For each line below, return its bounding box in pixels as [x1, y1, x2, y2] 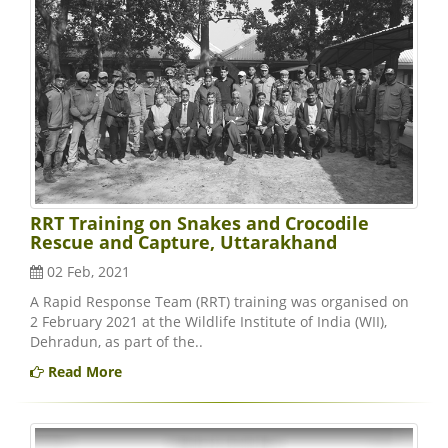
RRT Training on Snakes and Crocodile [30, 210, 369, 235]
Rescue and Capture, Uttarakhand [30, 229, 337, 254]
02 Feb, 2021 [43, 261, 130, 281]
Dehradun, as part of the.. [30, 331, 203, 351]
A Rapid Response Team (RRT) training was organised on [30, 291, 409, 311]
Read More [44, 361, 122, 381]
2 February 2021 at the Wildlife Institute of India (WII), [30, 311, 387, 331]
